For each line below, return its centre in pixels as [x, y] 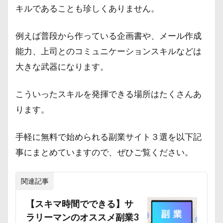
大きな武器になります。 [62, 66]
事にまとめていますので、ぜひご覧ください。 [104, 152]
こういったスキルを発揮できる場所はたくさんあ [109, 94]
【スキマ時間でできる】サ [80, 204]
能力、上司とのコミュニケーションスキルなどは [109, 51]
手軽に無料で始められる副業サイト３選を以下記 [109, 137]
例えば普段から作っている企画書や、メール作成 [109, 36]
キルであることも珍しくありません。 [87, 8]
